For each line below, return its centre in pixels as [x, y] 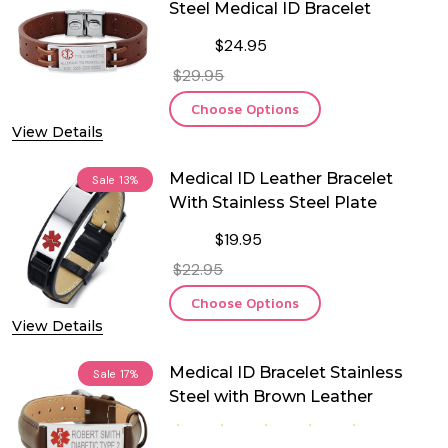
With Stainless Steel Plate [273, 202]
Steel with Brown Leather [271, 397]
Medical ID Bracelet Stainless [286, 373]
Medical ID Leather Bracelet [281, 178]
